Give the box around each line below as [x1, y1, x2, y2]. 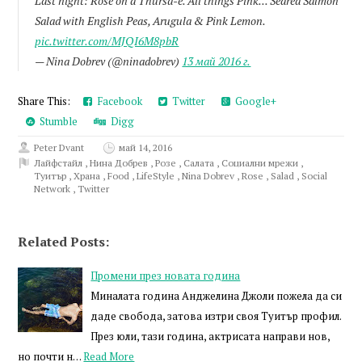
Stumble [35, 114, 78, 129]
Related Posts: [18, 233, 110, 251]
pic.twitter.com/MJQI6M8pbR [35, 33, 179, 49]
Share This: [18, 94, 76, 109]
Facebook [92, 94, 143, 109]
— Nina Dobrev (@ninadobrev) [35, 53, 183, 69]
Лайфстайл [34, 157, 86, 170]
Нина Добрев [90, 157, 151, 170]
